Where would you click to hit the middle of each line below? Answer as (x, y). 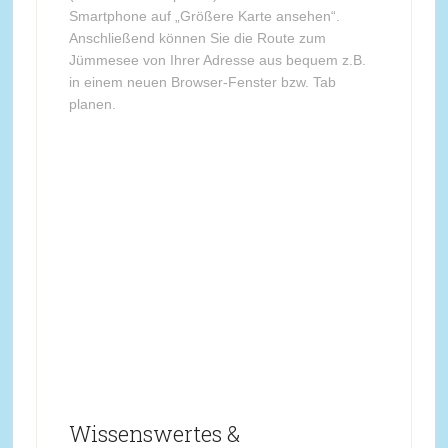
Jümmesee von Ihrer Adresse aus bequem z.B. (217, 60)
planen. (92, 104)
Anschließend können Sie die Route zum (197, 38)
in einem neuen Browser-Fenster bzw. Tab (202, 82)
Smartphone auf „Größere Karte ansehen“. (204, 16)
